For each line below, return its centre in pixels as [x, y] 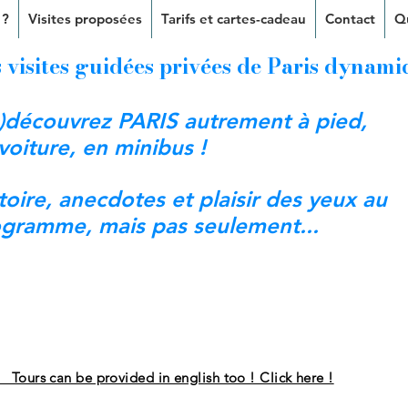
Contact [350, 19]
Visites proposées [85, 19]
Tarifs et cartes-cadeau [234, 19]
